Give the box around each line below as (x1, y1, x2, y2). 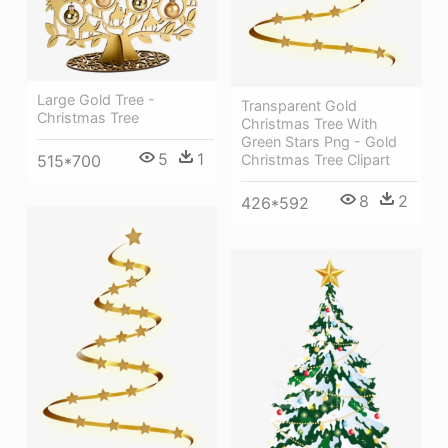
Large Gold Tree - (37, 90, 155, 108)
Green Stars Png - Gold (241, 133, 397, 151)
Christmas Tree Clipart (241, 151, 390, 169)
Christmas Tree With (241, 115, 378, 133)
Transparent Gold (241, 97, 357, 115)
